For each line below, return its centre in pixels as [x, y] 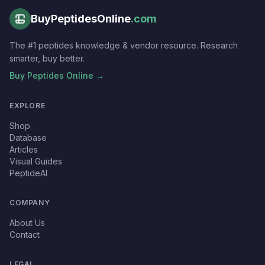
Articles [24, 149]
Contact [25, 235]
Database [28, 138]
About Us [27, 223]
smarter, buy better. [47, 58]
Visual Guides [36, 161]
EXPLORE [28, 106]
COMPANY [30, 203]
